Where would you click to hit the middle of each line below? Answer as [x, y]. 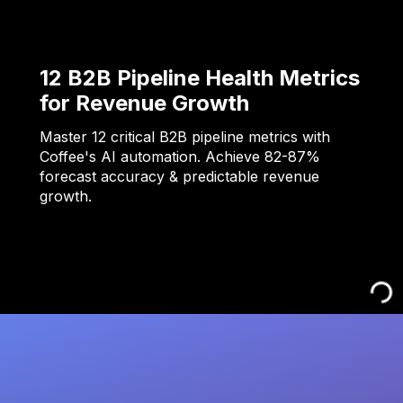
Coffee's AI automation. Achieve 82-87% [180, 157]
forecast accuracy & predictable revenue [179, 177]
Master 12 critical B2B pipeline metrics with [185, 137]
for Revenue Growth [144, 103]
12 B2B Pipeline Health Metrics [200, 78]
